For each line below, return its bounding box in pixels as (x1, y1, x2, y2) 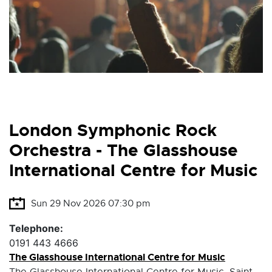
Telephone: (9, 222, 63, 234)
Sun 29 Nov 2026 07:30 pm (31, 197, 150, 209)
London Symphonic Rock (9, 119, 217, 141)
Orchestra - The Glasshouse (9, 139, 238, 161)
